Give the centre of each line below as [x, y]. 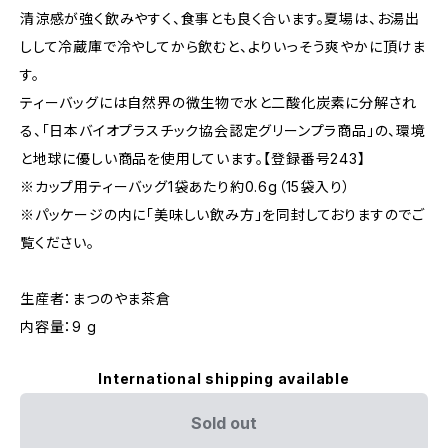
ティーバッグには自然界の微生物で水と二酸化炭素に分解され [218, 102]
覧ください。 [57, 242]
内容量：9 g [58, 326]
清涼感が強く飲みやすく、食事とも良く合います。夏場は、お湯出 [220, 18]
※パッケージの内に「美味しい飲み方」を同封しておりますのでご [222, 214]
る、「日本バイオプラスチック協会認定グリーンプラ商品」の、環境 [223, 130]
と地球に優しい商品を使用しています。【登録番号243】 [193, 158]
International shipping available [224, 378]
